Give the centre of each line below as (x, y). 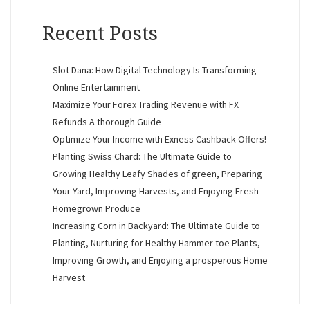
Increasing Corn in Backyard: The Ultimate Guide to (156, 226)
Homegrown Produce (97, 209)
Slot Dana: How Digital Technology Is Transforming (155, 70)
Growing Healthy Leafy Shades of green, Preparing (157, 174)
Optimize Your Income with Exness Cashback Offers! (159, 139)
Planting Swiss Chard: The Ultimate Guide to (142, 157)
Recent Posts (100, 34)
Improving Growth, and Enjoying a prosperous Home (160, 261)
